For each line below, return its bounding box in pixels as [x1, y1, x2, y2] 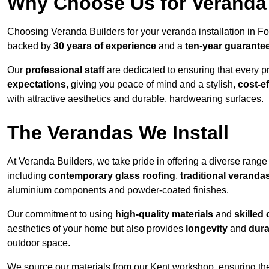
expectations [7, 79, 66, 90]
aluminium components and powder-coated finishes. [7, 185, 229, 196]
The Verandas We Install [7, 122, 229, 144]
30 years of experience [53, 41, 156, 52]
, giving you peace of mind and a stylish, [66, 79, 238, 90]
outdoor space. [7, 238, 70, 249]
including [7, 171, 49, 181]
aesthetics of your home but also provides [7, 223, 186, 234]
